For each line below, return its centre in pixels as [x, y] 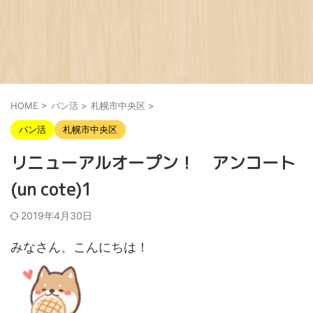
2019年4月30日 [57, 216]
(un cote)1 [51, 189]
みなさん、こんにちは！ [80, 247]
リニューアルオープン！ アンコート [153, 163]
